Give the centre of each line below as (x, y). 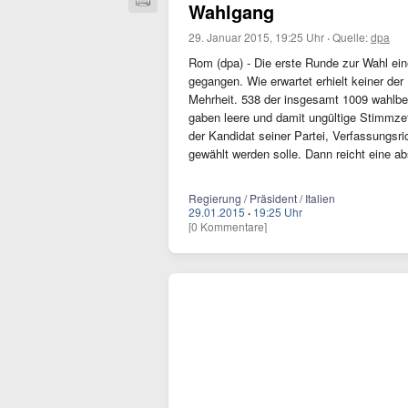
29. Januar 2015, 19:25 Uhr (256, 37)
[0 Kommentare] (228, 226)
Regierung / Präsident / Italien (262, 198)
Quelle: (352, 37)
